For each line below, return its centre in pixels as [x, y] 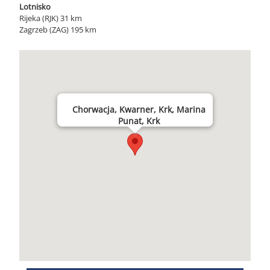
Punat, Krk [139, 121]
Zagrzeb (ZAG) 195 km [58, 30]
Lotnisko [35, 7]
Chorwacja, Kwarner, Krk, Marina [139, 109]
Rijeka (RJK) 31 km [51, 18]
